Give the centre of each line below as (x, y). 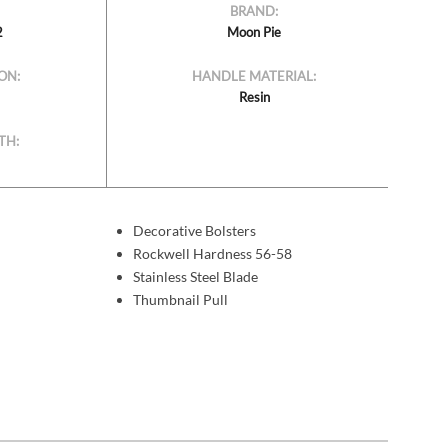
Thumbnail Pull (180, 300)
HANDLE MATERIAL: (254, 76)
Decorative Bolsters (194, 231)
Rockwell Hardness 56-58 (212, 254)
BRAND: (254, 11)
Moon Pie (254, 32)
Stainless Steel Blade (195, 277)
